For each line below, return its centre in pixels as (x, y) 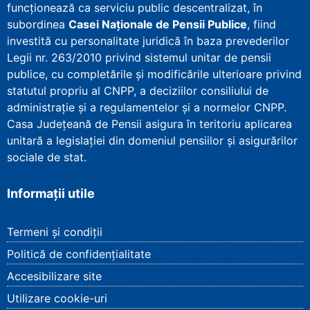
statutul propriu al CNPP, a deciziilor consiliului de (138, 91)
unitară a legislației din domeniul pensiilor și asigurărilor (152, 141)
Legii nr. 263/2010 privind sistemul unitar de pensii (139, 58)
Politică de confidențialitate (79, 254)
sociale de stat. (47, 157)
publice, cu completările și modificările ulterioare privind (154, 74)
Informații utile (51, 194)
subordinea (38, 25)
